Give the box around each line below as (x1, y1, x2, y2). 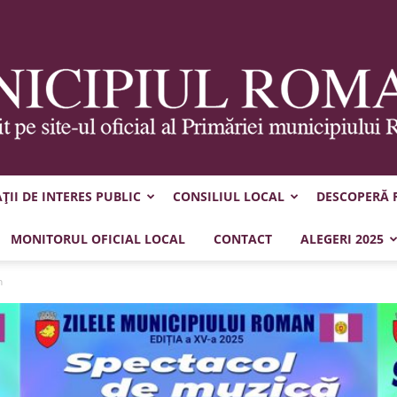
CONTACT (213, 230, 272, 247)
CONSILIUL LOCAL (172, 188, 284, 205)
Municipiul (198, 224, 255, 239)
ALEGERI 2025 (300, 230, 384, 247)
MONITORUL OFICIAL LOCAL (10, 230, 185, 247)
